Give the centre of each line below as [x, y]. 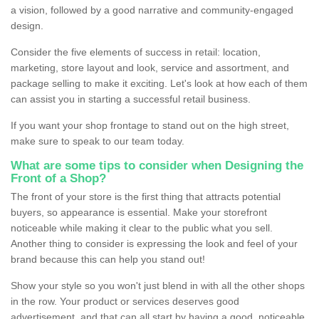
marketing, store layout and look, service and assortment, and [150, 68]
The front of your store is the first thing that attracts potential [146, 197]
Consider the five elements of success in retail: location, [136, 52]
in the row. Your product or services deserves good [125, 302]
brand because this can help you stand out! [108, 260]
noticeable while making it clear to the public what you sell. [142, 228]
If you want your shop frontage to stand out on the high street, [150, 126]
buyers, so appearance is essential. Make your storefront [139, 213]
